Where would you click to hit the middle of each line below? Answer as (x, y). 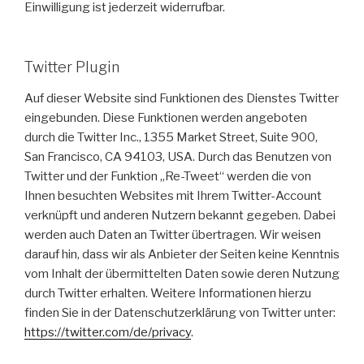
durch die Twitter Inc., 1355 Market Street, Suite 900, (171, 137)
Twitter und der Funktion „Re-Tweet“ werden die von (168, 176)
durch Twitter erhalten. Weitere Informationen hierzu (168, 293)
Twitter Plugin (72, 67)
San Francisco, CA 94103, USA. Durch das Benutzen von (178, 156)
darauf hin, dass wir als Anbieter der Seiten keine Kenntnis (182, 254)
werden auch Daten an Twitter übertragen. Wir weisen (173, 234)
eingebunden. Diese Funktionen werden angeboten (166, 117)
